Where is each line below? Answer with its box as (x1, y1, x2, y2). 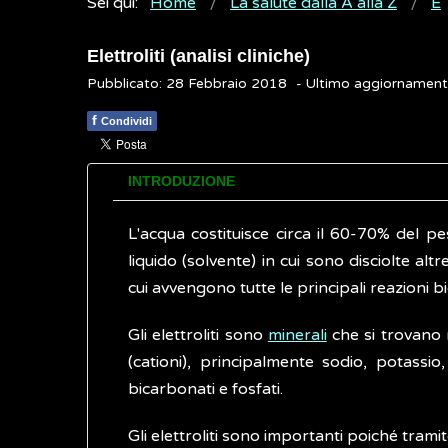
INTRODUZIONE (128, 174, 235, 189)
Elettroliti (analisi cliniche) (87, 46, 310, 66)
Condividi (101, 115, 152, 127)
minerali (267, 325, 327, 345)
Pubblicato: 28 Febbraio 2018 (87, 76, 287, 92)
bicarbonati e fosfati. (128, 379, 283, 399)
